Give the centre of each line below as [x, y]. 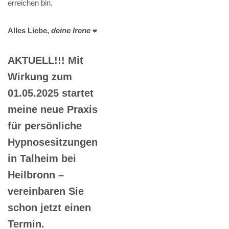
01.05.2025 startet [51, 93]
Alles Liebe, [29, 31]
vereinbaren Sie [46, 191]
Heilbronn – [36, 175]
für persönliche [45, 126]
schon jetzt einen [49, 208]
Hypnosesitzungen [53, 142]
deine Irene [71, 31]
